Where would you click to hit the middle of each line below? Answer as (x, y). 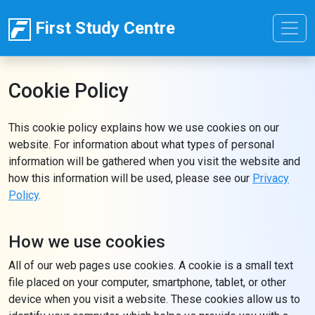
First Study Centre (103, 28)
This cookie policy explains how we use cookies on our (144, 128)
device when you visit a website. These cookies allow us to (154, 299)
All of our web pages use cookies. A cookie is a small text (151, 265)
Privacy (271, 178)
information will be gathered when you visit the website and (154, 161)
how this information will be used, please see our (130, 178)
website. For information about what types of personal (141, 144)
